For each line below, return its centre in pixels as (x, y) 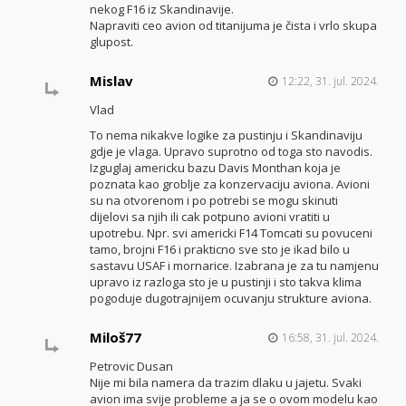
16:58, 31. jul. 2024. (330, 337)
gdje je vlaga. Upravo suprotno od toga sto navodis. (231, 152)
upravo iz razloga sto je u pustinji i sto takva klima (225, 282)
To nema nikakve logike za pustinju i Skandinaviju (226, 135)
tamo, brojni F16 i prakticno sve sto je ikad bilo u (219, 250)
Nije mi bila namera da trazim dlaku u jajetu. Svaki (225, 382)
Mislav (111, 80)
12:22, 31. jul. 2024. (330, 81)
